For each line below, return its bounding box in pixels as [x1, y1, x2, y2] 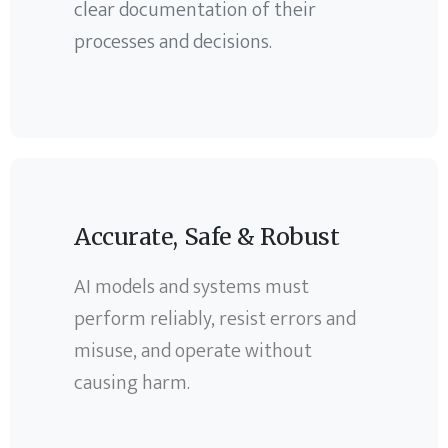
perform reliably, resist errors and [74, 302, 357, 337]
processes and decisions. [74, 24, 273, 59]
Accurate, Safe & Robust [74, 222, 340, 252]
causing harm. [74, 366, 191, 401]
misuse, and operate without [74, 334, 313, 369]
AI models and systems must [74, 270, 310, 305]
